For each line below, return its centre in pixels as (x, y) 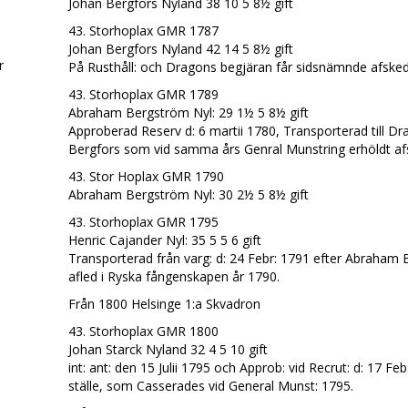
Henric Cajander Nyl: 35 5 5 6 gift (164, 240)
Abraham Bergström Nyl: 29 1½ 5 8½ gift (188, 112)
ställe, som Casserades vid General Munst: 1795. (210, 386)
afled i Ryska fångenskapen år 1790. (173, 276)
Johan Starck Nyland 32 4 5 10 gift (168, 349)
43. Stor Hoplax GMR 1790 (146, 176)
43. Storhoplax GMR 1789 (143, 94)
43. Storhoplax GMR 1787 (143, 31)
